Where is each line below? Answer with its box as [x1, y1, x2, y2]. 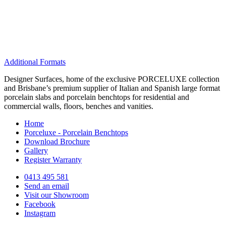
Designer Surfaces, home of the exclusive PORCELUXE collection [4, 74, 219, 83]
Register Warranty [24, 155, 82, 164]
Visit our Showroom [24, 190, 89, 199]
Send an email [24, 181, 69, 190]
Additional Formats [4, 57, 66, 66]
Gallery [24, 146, 48, 155]
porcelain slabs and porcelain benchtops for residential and [4, 92, 189, 101]
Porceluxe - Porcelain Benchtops [24, 128, 128, 137]
